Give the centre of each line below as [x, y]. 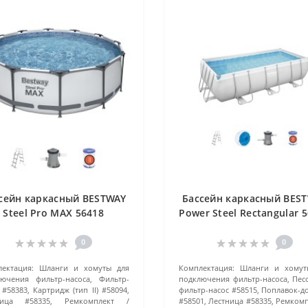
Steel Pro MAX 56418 [54, 213]
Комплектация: [206, 268]
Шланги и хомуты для [84, 268]
